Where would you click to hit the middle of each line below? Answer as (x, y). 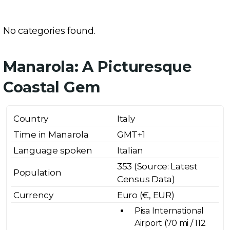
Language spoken (53, 151)
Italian (130, 151)
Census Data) (146, 179)
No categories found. (49, 31)
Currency (33, 195)
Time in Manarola (51, 135)
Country (31, 119)
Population (37, 173)
